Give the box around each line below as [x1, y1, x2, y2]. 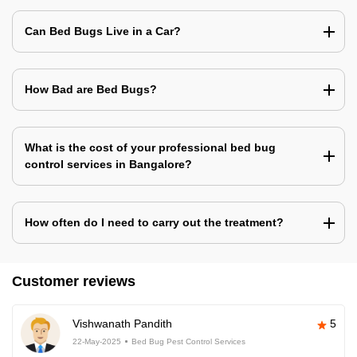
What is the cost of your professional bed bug [25, 141, 276, 155]
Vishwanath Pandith [73, 317, 172, 331]
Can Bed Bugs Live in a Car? [25, 25, 181, 38]
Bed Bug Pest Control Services [131, 337, 245, 347]
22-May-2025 [73, 337, 121, 347]
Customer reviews [12, 273, 135, 290]
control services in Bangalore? [25, 158, 192, 171]
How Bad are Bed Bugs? [25, 83, 157, 96]
